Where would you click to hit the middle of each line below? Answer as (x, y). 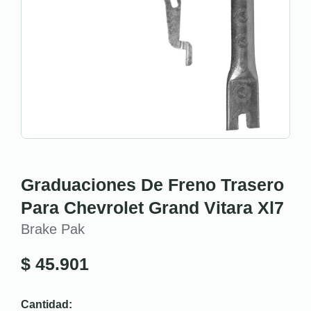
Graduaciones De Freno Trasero (152, 185)
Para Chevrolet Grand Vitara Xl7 (152, 208)
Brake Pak (53, 229)
